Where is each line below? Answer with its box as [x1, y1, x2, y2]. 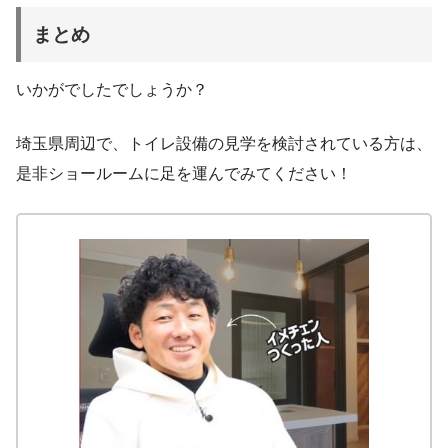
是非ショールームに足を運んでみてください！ [16, 164, 352, 182]
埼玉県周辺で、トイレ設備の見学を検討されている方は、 [16, 134, 432, 152]
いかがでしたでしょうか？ [16, 80, 208, 98]
